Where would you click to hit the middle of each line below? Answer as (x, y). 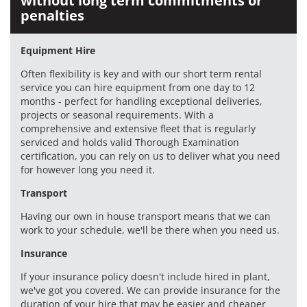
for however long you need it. (88, 170)
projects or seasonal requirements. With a (117, 115)
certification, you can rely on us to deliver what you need (150, 156)
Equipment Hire (58, 50)
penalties (52, 15)
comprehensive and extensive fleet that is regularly (138, 128)
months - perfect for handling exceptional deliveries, (142, 101)
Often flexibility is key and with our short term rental (141, 74)
